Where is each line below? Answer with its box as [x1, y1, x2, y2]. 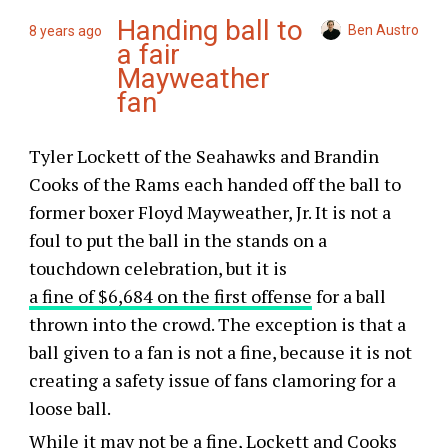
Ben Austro [348, 21, 420, 38]
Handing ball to [116, 14, 303, 48]
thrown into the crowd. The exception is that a [28, 312, 406, 337]
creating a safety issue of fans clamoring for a [28, 368, 396, 393]
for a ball [311, 284, 386, 309]
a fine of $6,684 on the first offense [28, 284, 312, 309]
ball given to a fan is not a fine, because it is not [28, 340, 412, 365]
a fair [116, 38, 180, 72]
